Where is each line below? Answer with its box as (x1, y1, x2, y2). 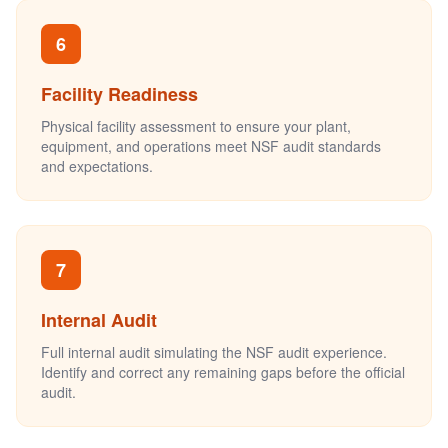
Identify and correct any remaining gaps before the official (41, 361, 405, 382)
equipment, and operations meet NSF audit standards (41, 135, 381, 156)
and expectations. (41, 155, 153, 176)
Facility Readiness (41, 80, 198, 107)
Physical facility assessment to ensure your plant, (41, 115, 351, 136)
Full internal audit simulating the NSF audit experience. (41, 341, 387, 362)
